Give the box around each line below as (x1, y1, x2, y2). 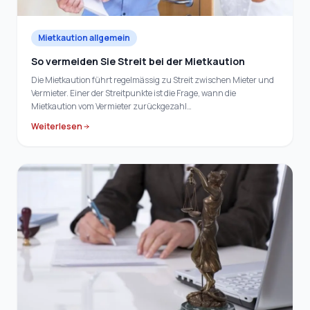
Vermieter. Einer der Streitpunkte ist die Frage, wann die (31, 87, 236, 100)
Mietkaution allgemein (38, 32, 130, 44)
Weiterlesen (31, 120, 82, 133)
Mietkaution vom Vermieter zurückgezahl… (31, 100, 192, 113)
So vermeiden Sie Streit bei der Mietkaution (31, 55, 245, 69)
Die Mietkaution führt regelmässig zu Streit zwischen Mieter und (31, 74, 274, 86)
